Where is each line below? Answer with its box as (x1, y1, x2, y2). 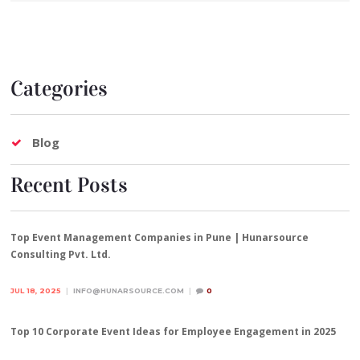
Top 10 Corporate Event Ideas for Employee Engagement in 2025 (10, 324, 337, 338)
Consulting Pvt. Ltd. (10, 247, 112, 261)
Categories (10, 76, 108, 102)
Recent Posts (10, 173, 129, 198)
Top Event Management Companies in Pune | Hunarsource (10, 230, 309, 244)
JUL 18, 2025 (10, 285, 62, 295)
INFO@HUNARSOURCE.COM (73, 285, 185, 295)
